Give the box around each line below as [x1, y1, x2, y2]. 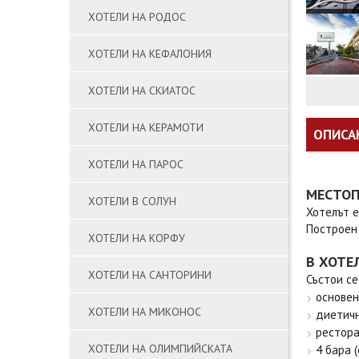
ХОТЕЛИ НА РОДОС [88, 10, 186, 24]
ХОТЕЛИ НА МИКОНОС [88, 305, 201, 319]
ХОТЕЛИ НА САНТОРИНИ [88, 268, 212, 282]
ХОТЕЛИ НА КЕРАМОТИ [88, 120, 204, 135]
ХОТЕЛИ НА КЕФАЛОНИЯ [88, 46, 212, 61]
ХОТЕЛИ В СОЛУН [88, 194, 176, 208]
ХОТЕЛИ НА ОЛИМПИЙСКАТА [88, 341, 232, 356]
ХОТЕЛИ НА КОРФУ [88, 231, 185, 245]
